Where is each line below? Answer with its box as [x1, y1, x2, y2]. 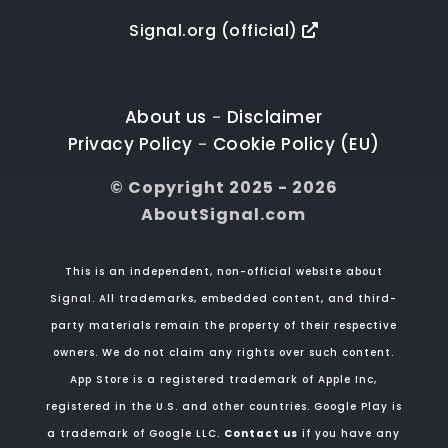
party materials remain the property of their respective [50, 317, 397, 333]
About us [124, 104, 207, 129]
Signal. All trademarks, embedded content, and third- [50, 290, 398, 306]
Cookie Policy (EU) [212, 131, 380, 156]
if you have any [298, 425, 401, 441]
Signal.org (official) [129, 18, 303, 42]
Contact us [224, 425, 299, 441]
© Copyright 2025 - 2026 [109, 175, 338, 199]
